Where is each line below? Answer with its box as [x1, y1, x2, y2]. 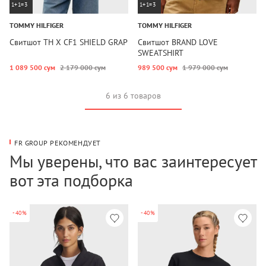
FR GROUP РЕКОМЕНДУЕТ [14, 138, 101, 147]
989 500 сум [138, 63, 178, 72]
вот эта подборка [9, 169, 133, 191]
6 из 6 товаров [105, 90, 161, 101]
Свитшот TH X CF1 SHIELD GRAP [9, 37, 128, 47]
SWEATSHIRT [138, 47, 183, 58]
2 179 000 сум [60, 63, 106, 72]
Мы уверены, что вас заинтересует [9, 150, 256, 172]
